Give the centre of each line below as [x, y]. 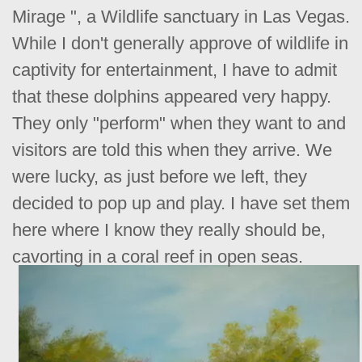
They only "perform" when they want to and [179, 123]
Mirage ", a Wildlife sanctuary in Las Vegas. [181, 17]
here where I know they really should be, [169, 230]
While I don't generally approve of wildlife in [180, 43]
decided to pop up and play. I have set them [181, 203]
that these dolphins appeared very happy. [172, 97]
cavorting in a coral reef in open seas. [158, 257]
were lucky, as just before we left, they [160, 177]
